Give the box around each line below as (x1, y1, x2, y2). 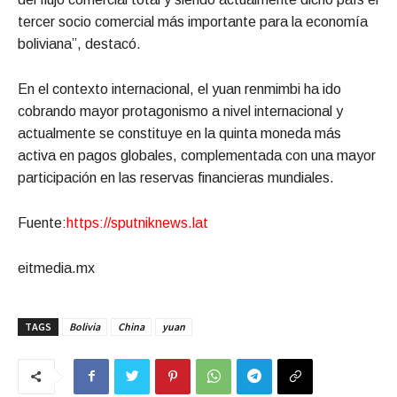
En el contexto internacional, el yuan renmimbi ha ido (18, 81, 341, 97)
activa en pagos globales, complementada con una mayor (18, 147, 376, 163)
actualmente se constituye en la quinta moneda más (18, 125, 341, 141)
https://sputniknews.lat (66, 214, 208, 230)
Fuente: (18, 214, 66, 230)
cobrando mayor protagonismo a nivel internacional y (18, 103, 343, 119)
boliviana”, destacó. (18, 35, 141, 51)
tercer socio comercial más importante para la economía (18, 13, 368, 29)
